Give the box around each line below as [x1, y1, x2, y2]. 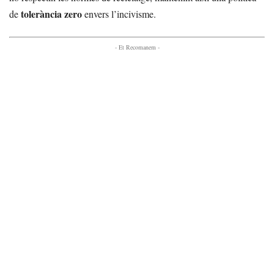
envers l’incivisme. [82, 7, 156, 20]
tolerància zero [21, 6, 82, 21]
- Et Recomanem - [114, 42, 160, 51]
